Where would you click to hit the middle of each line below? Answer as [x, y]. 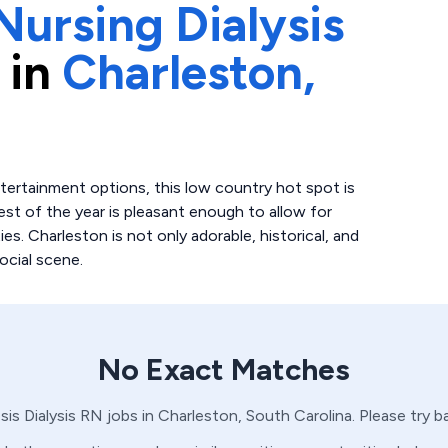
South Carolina [299, 415]
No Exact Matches [224, 369]
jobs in [128, 415]
